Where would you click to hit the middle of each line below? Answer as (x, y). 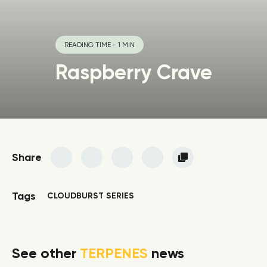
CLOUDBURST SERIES (91, 196)
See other (46, 253)
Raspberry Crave (133, 72)
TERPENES (114, 253)
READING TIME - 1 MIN (99, 45)
